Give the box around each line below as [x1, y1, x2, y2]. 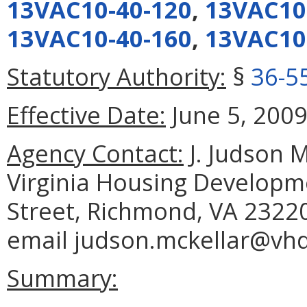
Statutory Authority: [7, 60, 226, 93]
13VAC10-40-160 [7, 21, 192, 54]
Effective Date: [7, 98, 166, 131]
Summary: [7, 261, 118, 294]
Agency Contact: [7, 136, 184, 169]
